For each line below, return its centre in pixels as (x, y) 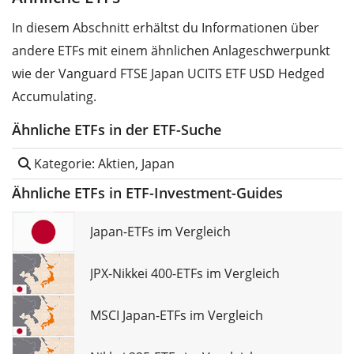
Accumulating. (54, 97)
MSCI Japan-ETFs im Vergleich (177, 316)
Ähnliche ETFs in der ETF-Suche (117, 130)
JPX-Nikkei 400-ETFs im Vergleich (185, 274)
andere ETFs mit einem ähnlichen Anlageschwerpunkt (171, 51)
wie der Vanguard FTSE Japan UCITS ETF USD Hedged (168, 74)
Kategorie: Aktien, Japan (103, 164)
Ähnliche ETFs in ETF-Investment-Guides (147, 193)
